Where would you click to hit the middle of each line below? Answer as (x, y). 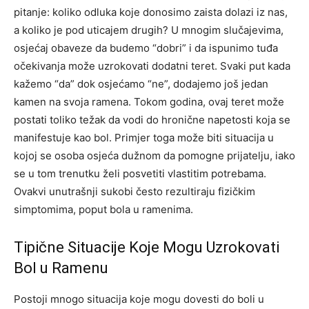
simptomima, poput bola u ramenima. (103, 210)
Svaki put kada (255, 66)
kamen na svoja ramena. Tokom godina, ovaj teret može (149, 102)
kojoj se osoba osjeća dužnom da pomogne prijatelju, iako (154, 156)
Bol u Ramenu (61, 268)
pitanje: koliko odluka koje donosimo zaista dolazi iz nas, (151, 12)
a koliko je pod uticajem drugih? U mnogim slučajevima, (149, 30)
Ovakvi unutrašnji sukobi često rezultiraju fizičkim (134, 192)
